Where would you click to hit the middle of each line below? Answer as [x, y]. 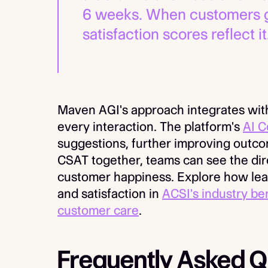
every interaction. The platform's [150, 127]
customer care [98, 210]
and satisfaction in [110, 194]
